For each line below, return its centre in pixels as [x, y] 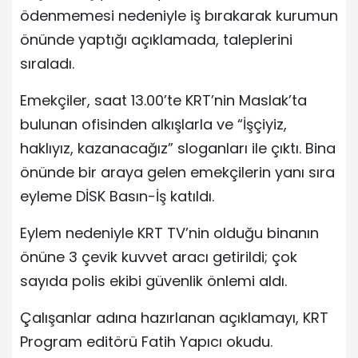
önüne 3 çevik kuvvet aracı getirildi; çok [159, 257]
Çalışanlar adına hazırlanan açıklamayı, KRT [174, 317]
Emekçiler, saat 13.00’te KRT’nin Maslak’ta [163, 100]
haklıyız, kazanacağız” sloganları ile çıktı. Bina [178, 148]
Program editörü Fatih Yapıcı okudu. [146, 341]
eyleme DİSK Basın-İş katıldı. [117, 196]
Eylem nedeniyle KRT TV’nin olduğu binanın [169, 233]
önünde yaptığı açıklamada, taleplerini [156, 39]
